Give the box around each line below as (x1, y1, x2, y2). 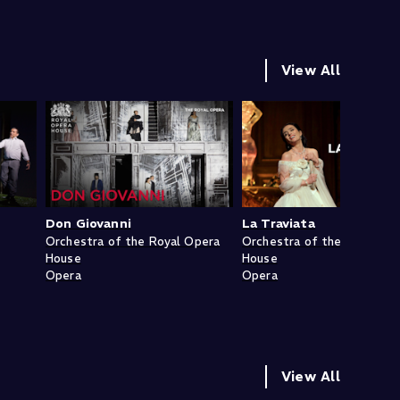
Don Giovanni (46, 214, 131, 231)
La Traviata (242, 214, 315, 231)
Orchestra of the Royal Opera (46, 233, 221, 249)
